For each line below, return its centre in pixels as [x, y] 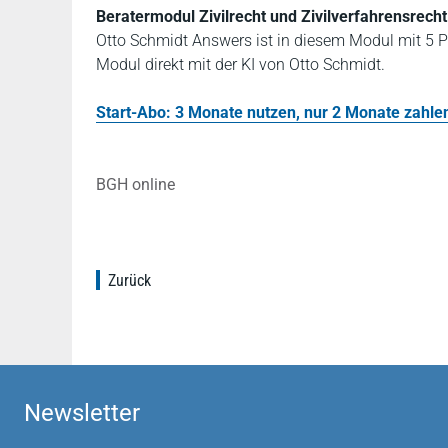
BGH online [135, 184]
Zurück [129, 280]
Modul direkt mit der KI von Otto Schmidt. [240, 64]
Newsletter [82, 413]
